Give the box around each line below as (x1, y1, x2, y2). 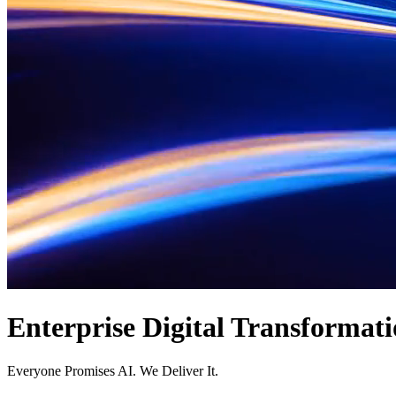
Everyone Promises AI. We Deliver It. (7, 362, 218, 378)
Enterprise (7, 311, 135, 344)
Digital (142, 311, 225, 344)
